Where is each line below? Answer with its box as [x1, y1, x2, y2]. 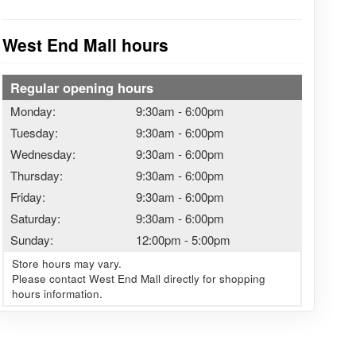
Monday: [10, 102, 56, 119]
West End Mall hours [2, 33, 168, 57]
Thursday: [10, 166, 63, 184]
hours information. [11, 285, 103, 301]
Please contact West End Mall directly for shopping [11, 270, 265, 286]
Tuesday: [10, 123, 58, 141]
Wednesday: [10, 145, 75, 162]
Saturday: [10, 209, 60, 226]
